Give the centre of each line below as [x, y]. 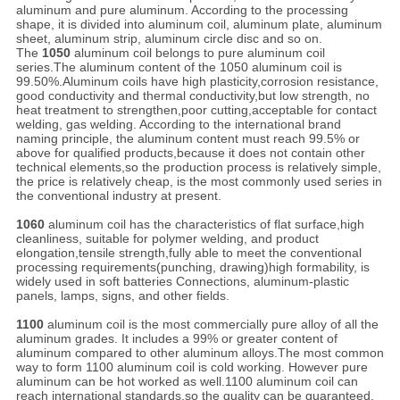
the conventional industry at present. [118, 196]
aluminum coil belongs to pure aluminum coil [199, 53]
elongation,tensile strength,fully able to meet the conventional [188, 253]
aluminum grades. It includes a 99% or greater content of [176, 339]
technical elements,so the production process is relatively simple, [198, 167]
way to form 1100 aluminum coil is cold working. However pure [192, 367]
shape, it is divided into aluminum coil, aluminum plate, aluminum [199, 25]
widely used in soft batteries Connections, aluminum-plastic [182, 282]
